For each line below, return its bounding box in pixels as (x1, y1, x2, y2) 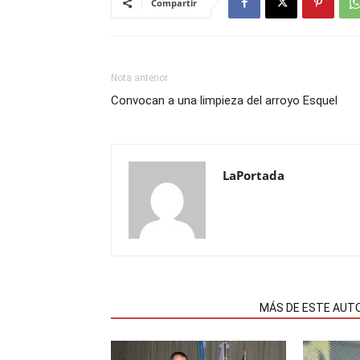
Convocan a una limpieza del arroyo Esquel (111, 93, 337, 108)
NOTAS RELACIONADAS (121, 301, 240, 314)
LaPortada (223, 167, 284, 183)
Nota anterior (111, 72, 168, 84)
